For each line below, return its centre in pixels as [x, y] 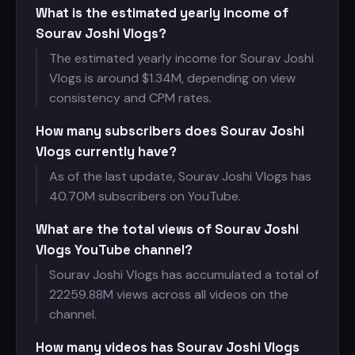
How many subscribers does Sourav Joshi [170, 131]
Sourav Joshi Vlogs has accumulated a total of [184, 275]
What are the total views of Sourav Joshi [167, 229]
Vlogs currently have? [106, 151]
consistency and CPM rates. [130, 98]
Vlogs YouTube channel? [114, 250]
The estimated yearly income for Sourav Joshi [181, 58]
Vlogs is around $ [99, 78]
